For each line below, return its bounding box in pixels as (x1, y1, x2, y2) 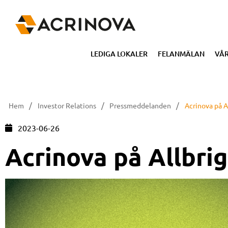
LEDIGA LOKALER (91, 49, 148, 59)
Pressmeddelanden (109, 101, 172, 110)
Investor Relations (37, 101, 96, 110)
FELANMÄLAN (158, 49, 205, 59)
